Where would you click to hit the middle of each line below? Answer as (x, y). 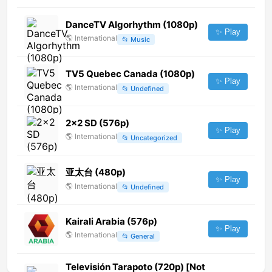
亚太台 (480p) (96, 172)
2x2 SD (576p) (97, 123)
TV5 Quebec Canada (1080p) (130, 74)
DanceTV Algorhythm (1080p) (132, 25)
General (143, 236)
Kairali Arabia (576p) (111, 222)
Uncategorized (154, 138)
